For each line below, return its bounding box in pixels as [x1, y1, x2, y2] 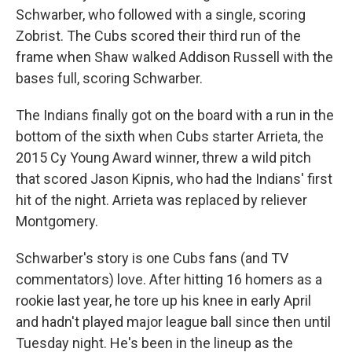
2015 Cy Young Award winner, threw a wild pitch [16, 148, 311, 166]
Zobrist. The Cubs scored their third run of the [16, 27, 301, 44]
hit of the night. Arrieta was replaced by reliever [16, 191, 307, 208]
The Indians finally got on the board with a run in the [16, 106, 334, 123]
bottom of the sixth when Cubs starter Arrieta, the [16, 127, 324, 145]
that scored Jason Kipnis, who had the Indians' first [16, 170, 332, 187]
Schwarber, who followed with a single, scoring [16, 5, 306, 23]
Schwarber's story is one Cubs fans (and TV [16, 249, 288, 266]
